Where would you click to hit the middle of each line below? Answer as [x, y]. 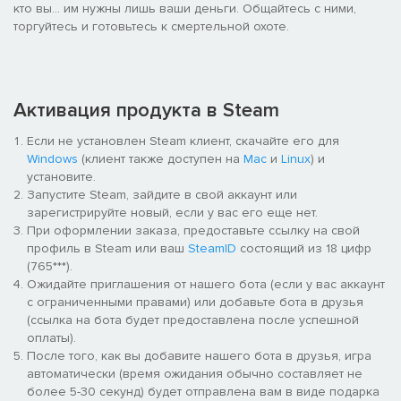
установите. [61, 176]
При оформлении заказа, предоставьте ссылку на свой [193, 230]
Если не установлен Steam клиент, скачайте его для [183, 141]
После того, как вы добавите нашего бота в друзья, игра [199, 355]
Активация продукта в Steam [146, 110]
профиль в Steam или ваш [107, 248]
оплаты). [51, 337]
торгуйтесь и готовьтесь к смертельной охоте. [151, 26]
